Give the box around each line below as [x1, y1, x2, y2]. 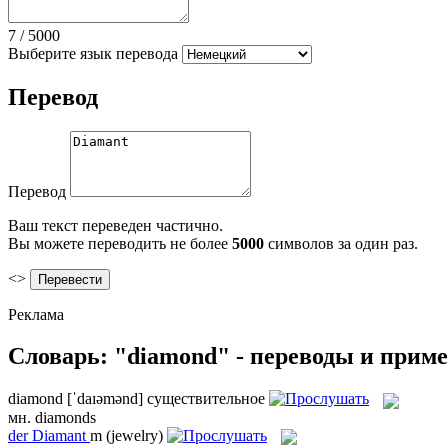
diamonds [35, 408, 96, 426]
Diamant [32, 426, 86, 444]
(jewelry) [106, 426, 163, 444]
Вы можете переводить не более [8, 234, 232, 252]
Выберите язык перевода [8, 44, 178, 62]
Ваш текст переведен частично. [8, 216, 223, 234]
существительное [147, 390, 265, 408]
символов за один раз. [264, 234, 418, 252]
